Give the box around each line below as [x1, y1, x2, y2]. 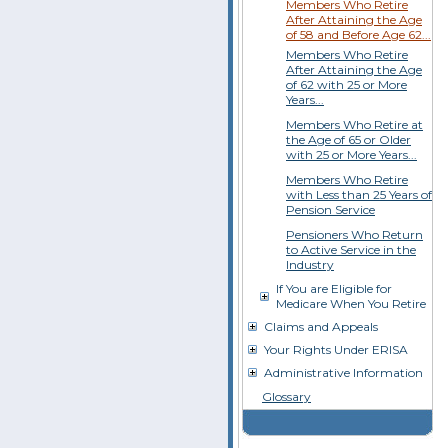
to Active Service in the [286, 242, 416, 257]
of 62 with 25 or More [286, 77, 407, 92]
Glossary [262, 389, 311, 404]
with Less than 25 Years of [286, 187, 432, 202]
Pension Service [286, 202, 375, 217]
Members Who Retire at [286, 117, 423, 132]
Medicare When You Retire [276, 296, 426, 311]
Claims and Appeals [264, 319, 378, 334]
